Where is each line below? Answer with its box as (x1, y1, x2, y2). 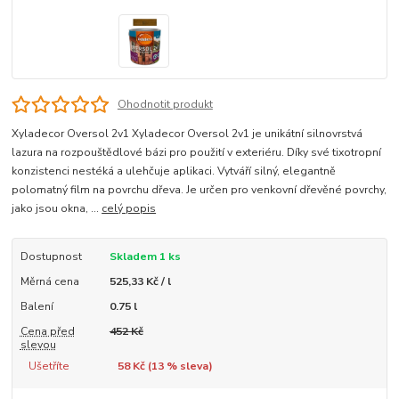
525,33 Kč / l (109, 273, 171, 289)
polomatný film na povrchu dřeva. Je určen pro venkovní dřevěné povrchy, (12, 182, 387, 197)
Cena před (20, 324, 75, 339)
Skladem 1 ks (109, 248, 181, 264)
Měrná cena (20, 273, 79, 289)
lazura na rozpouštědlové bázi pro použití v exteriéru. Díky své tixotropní (12, 144, 382, 159)
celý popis (102, 200, 157, 216)
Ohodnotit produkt (117, 96, 213, 111)
